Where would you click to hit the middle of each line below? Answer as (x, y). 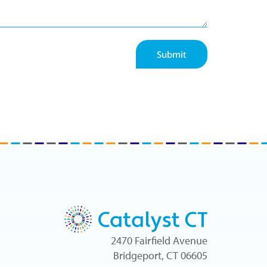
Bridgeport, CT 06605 (160, 256)
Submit (172, 54)
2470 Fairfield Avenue (159, 241)
